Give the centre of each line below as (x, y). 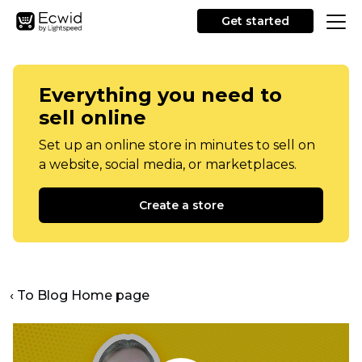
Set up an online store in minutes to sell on (177, 145)
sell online (93, 118)
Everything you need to (160, 95)
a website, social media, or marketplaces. (168, 164)
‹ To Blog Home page (80, 295)
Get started (255, 21)
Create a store (181, 205)
